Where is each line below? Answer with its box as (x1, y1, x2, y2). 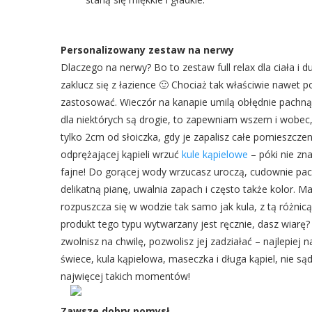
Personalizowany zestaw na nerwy (61, 43, 234, 56)
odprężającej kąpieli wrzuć (61, 148, 182, 161)
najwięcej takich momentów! (61, 270, 190, 283)
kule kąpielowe (182, 148, 248, 161)
